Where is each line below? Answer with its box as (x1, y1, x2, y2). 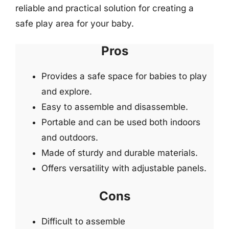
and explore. (41, 86, 92, 97)
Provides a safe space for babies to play (41, 71, 207, 81)
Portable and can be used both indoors (41, 117, 200, 127)
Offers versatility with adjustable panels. (41, 163, 207, 173)
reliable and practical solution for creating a (15, 3, 194, 13)
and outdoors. (41, 132, 98, 143)
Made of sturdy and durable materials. (41, 148, 198, 158)
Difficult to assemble (41, 216, 125, 226)
